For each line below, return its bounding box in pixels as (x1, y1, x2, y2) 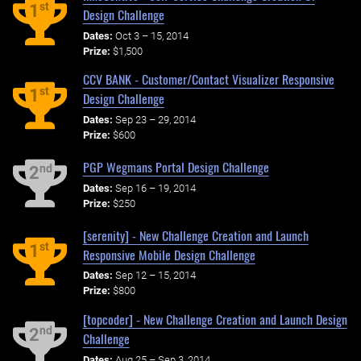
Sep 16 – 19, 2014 (114, 181, 196, 194)
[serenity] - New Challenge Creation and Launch (82, 225, 309, 245)
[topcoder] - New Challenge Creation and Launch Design (82, 309, 347, 330)
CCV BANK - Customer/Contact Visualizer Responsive (82, 69, 334, 89)
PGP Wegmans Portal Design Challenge (82, 156, 269, 176)
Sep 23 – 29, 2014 (114, 114, 196, 127)
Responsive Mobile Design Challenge (82, 244, 255, 264)
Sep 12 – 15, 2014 (114, 269, 196, 282)
